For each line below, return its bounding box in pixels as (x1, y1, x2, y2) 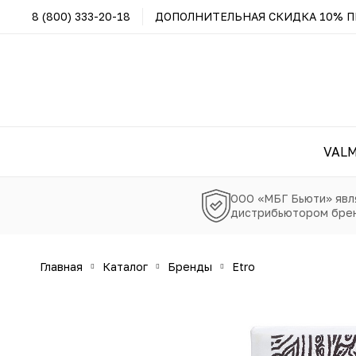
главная (44, 260, 83, 274)
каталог (110, 260, 148, 274)
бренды (176, 260, 212, 274)
